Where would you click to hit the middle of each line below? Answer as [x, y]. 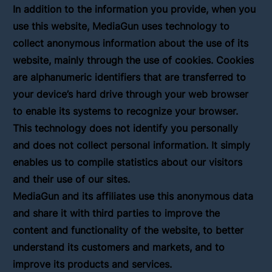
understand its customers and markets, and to [119, 247]
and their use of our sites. [72, 179]
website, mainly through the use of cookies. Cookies [134, 60]
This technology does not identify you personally [126, 128]
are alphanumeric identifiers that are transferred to [130, 77]
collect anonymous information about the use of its [131, 43]
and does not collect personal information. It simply [132, 145]
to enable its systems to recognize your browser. [126, 111]
